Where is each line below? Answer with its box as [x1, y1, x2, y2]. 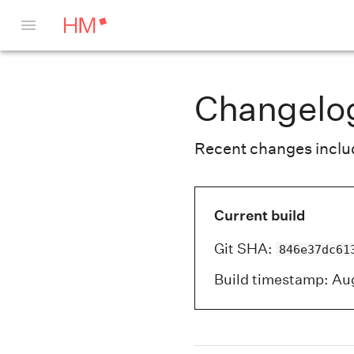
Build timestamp [214, 271, 324, 288]
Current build [214, 207, 305, 224]
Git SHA [214, 240, 268, 257]
